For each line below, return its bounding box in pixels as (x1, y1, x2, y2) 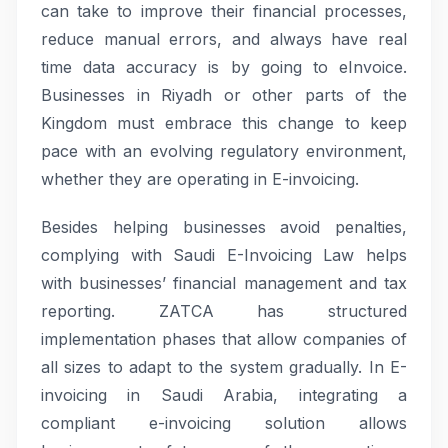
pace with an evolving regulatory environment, (41, 141, 407, 161)
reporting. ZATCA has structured (41, 301, 407, 321)
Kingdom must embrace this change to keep (41, 113, 407, 133)
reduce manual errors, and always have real (41, 29, 407, 49)
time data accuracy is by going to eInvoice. (41, 57, 407, 77)
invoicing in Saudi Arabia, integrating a (41, 385, 407, 405)
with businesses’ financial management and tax (41, 273, 407, 293)
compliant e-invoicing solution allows (41, 413, 407, 433)
